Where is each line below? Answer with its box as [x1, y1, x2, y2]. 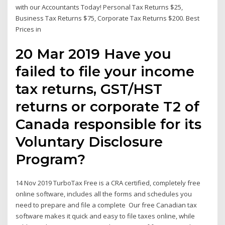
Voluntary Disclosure [16, 133, 163, 150]
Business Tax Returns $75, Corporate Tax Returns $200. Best [16, 14, 200, 23]
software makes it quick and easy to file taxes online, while [16, 211, 195, 220]
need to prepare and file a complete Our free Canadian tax [16, 200, 197, 209]
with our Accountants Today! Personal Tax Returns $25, [16, 3, 183, 12]
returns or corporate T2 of [16, 97, 200, 115]
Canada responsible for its [16, 115, 202, 133]
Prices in [16, 25, 43, 34]
